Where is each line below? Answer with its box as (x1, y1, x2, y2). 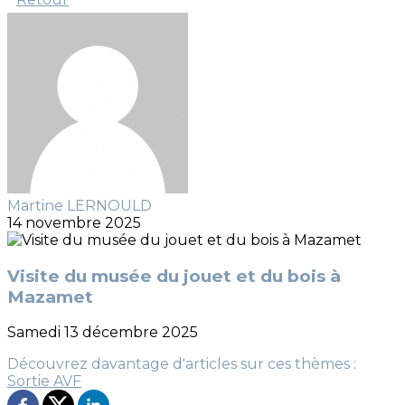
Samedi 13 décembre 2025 (7, 324, 198, 342)
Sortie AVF (7, 372, 81, 391)
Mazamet (7, 286, 93, 307)
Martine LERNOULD (7, 197, 152, 214)
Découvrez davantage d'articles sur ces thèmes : (7, 355, 356, 373)
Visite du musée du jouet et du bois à (7, 265, 341, 287)
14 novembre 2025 (7, 214, 141, 231)
